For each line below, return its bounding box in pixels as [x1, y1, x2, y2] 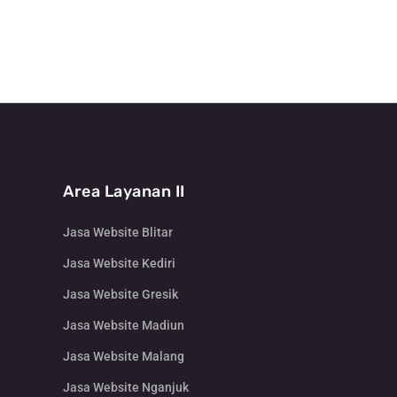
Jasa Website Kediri [63, 256, 175, 271]
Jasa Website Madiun [63, 318, 184, 333]
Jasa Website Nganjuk [63, 380, 189, 395]
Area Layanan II [63, 182, 185, 202]
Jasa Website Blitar [63, 225, 173, 240]
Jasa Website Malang [63, 349, 184, 364]
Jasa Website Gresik [63, 287, 178, 302]
